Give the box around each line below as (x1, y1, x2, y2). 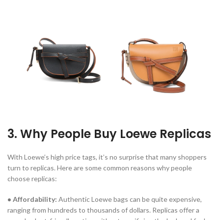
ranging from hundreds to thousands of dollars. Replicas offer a (7, 206, 199, 215)
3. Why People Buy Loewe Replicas (7, 126, 211, 142)
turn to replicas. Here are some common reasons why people (7, 164, 192, 172)
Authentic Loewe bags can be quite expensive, (57, 195, 202, 204)
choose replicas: (7, 174, 57, 183)
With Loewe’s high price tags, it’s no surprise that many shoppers (7, 153, 207, 162)
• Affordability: (7, 195, 57, 204)
